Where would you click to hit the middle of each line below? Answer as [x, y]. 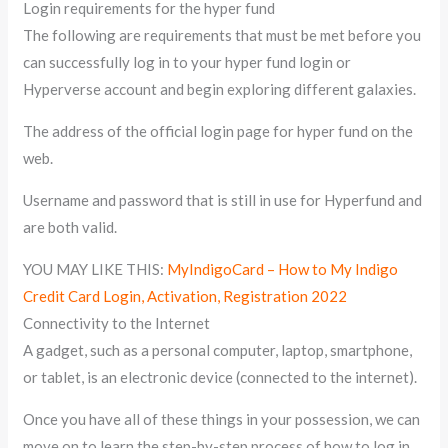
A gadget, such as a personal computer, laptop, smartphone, [218, 349]
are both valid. [70, 226]
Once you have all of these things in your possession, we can [222, 418]
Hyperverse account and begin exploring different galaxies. [220, 88]
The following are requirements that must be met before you [222, 34]
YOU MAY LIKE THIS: [95, 268]
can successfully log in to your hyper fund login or [187, 61]
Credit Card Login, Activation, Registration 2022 [185, 295]
